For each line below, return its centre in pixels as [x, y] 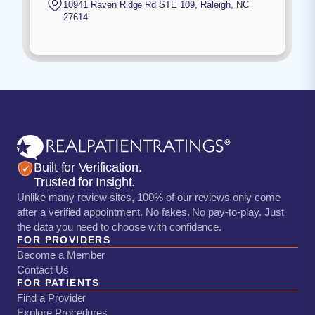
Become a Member [61, 255]
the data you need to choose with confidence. [120, 227]
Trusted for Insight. [84, 182]
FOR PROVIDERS [64, 240]
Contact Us [43, 270]
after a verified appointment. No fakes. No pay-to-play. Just [150, 212]
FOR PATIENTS [58, 283]
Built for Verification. [88, 168]
